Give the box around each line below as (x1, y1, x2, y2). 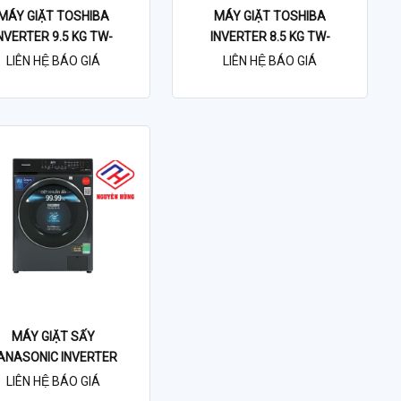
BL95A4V (243, 50, 297, 64)
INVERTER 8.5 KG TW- (209, 30, 330, 44)
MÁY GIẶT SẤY (11, 329, 95, 344)
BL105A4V (22, 50, 83, 64)
